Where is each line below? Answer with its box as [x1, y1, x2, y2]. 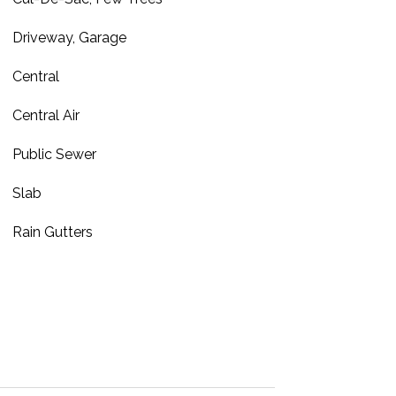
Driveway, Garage [11, 29, 126, 46]
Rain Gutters [11, 224, 93, 240]
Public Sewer [11, 146, 96, 163]
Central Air [11, 107, 80, 124]
